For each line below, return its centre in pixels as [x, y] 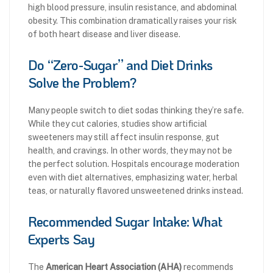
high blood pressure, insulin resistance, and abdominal [133, 8]
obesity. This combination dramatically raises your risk [133, 21]
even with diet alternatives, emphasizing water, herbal [133, 178]
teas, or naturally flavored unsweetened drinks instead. [136, 191]
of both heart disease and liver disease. [104, 34]
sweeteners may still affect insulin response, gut [124, 137]
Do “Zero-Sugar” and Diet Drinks [120, 65]
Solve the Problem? [82, 83]
